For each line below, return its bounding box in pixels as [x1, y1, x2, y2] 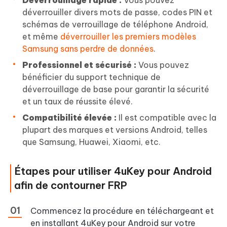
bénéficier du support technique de [22, 71, 161, 82]
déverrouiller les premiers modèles [60, 31, 196, 42]
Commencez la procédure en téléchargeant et [30, 205, 214, 216]
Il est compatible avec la [117, 112, 216, 123]
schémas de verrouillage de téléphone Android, [22, 19, 208, 29]
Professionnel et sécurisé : [22, 59, 136, 70]
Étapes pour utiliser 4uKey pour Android [14, 164, 212, 177]
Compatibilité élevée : [22, 112, 117, 123]
